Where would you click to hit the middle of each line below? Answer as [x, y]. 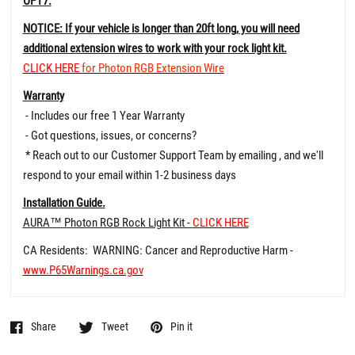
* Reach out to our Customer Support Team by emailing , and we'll [173, 155]
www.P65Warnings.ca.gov [83, 270]
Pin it [181, 327]
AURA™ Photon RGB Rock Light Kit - [107, 222]
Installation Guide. [64, 202]
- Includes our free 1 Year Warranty [103, 115]
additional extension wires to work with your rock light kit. [155, 48]
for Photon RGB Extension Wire [151, 68]
